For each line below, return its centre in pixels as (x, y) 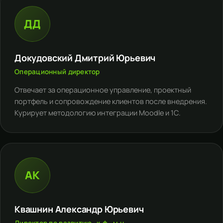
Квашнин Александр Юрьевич (79, 209)
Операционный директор (57, 72)
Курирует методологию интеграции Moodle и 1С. (98, 113)
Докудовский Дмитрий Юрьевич (85, 58)
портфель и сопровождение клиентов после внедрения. (111, 101)
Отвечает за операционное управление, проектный (103, 90)
